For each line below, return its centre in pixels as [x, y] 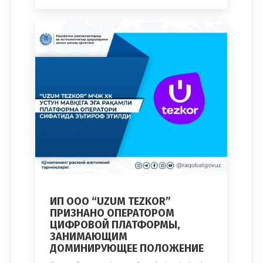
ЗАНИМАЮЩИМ [89, 236]
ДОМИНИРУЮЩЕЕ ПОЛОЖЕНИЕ [127, 248]
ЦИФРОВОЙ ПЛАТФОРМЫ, [115, 225]
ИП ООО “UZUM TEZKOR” [110, 201]
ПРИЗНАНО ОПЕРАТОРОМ [112, 213]
